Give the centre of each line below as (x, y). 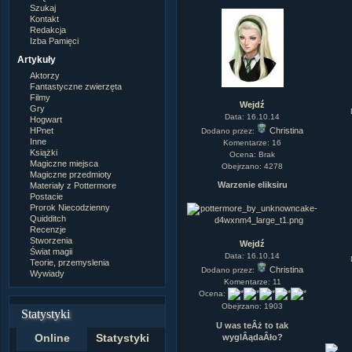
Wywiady (48, 273)
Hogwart (46, 119)
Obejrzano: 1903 (253, 306)
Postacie (47, 196)
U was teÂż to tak (253, 325)
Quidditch (48, 218)
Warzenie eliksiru (252, 185)
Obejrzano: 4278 (253, 166)
